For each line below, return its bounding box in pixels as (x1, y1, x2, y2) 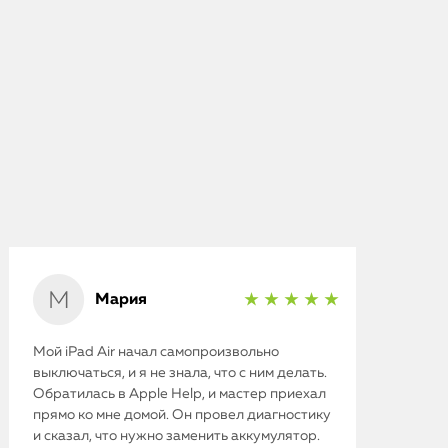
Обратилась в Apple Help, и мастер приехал (33, 386, 327, 401)
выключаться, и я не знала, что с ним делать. (33, 365, 328, 380)
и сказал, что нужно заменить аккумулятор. (33, 428, 321, 443)
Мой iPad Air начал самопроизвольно (33, 344, 280, 359)
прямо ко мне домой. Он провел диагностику (33, 407, 332, 422)
